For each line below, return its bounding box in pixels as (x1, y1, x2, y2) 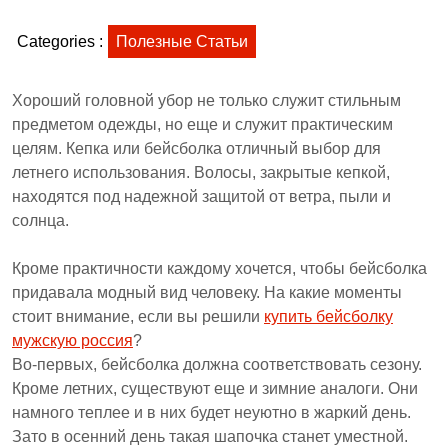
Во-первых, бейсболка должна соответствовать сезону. (12, 356, 422, 374)
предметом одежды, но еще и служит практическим (12, 116, 393, 134)
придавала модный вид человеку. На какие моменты (12, 284, 402, 302)
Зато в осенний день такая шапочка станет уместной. (12, 428, 408, 446)
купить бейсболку (264, 308, 393, 326)
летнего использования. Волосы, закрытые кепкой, (12, 164, 390, 182)
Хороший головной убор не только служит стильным (12, 92, 401, 110)
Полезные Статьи (116, 33, 248, 51)
